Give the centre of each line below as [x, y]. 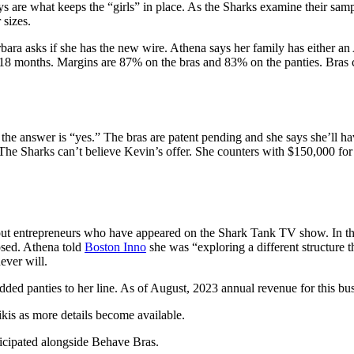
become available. [139, 314]
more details [62, 314]
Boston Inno [115, 247]
